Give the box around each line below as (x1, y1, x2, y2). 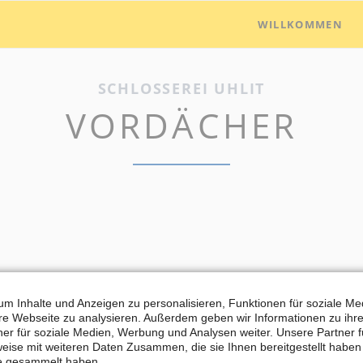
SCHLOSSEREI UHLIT (97, 78, 266, 98)
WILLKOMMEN (257, 16, 343, 32)
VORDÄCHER (65, 101, 298, 148)
